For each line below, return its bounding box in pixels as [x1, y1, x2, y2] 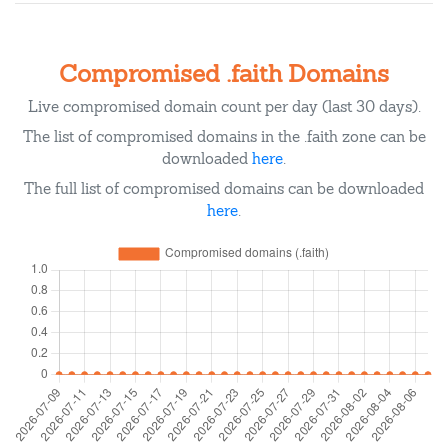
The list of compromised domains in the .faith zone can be [22, 127, 426, 146]
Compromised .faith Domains [59, 58, 389, 89]
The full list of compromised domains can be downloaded [24, 179, 424, 198]
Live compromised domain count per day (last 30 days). [27, 97, 421, 116]
